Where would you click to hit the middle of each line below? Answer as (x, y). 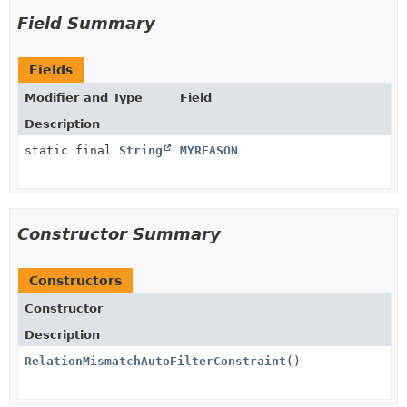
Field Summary (86, 23)
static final (72, 150)
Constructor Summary (119, 234)
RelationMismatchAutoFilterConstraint (155, 361)
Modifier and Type (84, 98)
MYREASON (209, 150)
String (141, 150)
